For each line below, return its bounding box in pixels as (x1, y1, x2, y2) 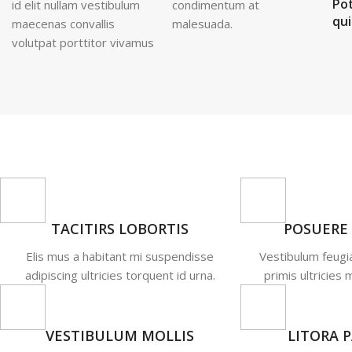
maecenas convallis (12, 16, 115, 32)
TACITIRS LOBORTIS (51, 219, 189, 239)
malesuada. (171, 16, 233, 32)
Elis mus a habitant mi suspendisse (26, 248, 214, 265)
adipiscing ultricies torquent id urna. (24, 267, 215, 284)
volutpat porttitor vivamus (12, 35, 154, 51)
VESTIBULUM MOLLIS (46, 326, 195, 346)
